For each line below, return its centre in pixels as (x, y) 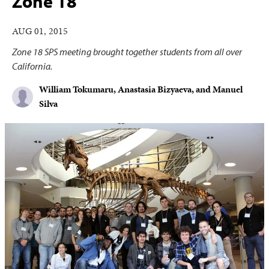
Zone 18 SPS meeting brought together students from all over (127, 52)
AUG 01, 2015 (40, 31)
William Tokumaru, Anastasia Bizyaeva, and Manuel (141, 89)
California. (32, 66)
